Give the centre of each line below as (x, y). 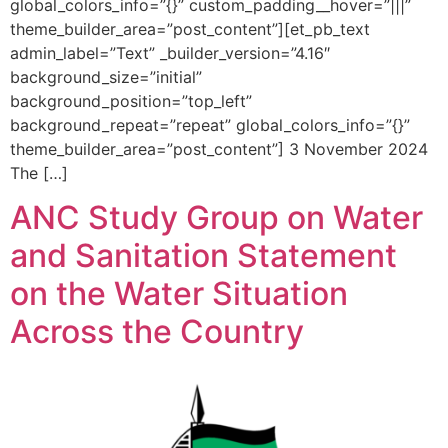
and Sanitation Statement (203, 255)
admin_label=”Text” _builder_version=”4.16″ (170, 52)
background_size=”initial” (106, 76)
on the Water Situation (179, 293)
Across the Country (157, 331)
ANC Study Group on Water (216, 217)
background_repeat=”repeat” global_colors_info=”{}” (210, 124)
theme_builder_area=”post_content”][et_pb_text (190, 28)
